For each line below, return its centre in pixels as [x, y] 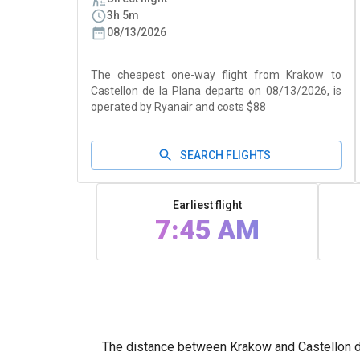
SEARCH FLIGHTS [226, 155]
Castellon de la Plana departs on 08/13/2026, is [216, 91]
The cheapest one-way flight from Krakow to [216, 75]
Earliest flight [207, 205]
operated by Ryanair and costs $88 [178, 107]
